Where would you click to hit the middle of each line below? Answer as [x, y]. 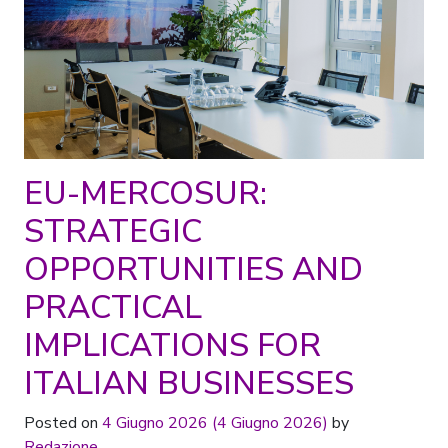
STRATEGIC [113, 231]
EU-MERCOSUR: [145, 193]
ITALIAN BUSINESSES [189, 383]
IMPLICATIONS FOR [172, 345]
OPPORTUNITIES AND [193, 269]
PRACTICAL [113, 307]
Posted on [63, 422]
